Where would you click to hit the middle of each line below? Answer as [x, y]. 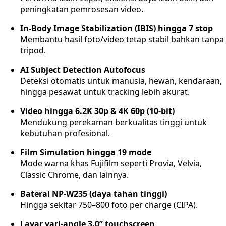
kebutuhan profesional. [65, 133]
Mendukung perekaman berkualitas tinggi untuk [114, 122]
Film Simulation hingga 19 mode [86, 152]
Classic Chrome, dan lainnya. [74, 175]
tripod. [33, 50]
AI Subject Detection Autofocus [83, 70]
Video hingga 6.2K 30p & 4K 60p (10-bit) [97, 111]
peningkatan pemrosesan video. [82, 9]
